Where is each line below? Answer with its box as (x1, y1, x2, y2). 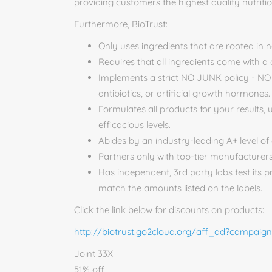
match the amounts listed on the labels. (98, 182, 262, 194)
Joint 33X (74, 248, 113, 259)
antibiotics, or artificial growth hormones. (98, 87, 270, 99)
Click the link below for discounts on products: (74, 204, 264, 216)
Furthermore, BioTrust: (74, 18, 168, 30)
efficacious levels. (98, 119, 171, 131)
